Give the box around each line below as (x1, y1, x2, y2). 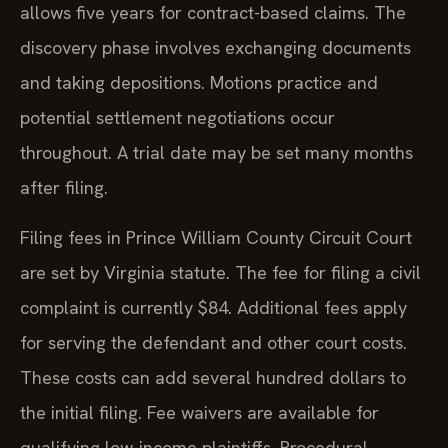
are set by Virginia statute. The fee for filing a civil (20, 260, 421, 284)
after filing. (20, 176, 108, 200)
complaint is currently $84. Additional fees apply (20, 295, 407, 319)
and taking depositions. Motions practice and (20, 71, 378, 95)
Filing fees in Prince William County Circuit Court (20, 225, 412, 249)
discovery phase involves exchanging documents (20, 36, 411, 60)
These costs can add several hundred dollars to (20, 365, 406, 389)
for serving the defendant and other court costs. (20, 330, 407, 354)
